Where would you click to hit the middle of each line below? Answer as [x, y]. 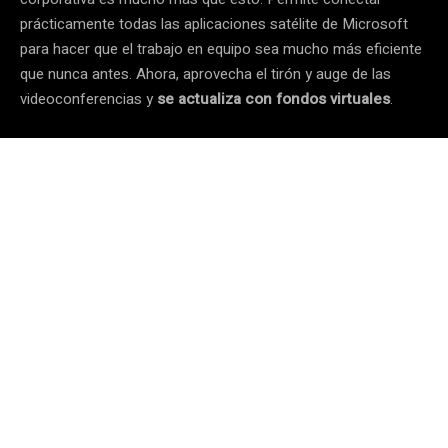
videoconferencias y [88, 98]
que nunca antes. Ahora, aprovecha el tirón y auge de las [205, 73]
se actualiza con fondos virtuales [273, 98]
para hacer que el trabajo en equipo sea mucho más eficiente [221, 48]
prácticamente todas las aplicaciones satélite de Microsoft [214, 23]
